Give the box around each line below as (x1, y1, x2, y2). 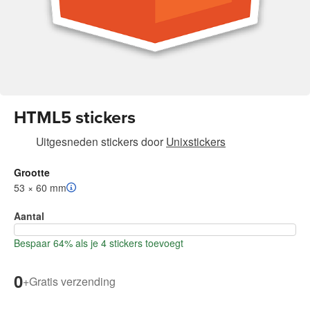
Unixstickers (166, 134, 226, 149)
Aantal (14, 209, 44, 224)
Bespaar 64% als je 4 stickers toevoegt (14, 236, 183, 250)
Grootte (14, 165, 50, 180)
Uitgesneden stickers (36, 134, 138, 149)
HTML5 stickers (14, 107, 136, 129)
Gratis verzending (29, 273, 116, 289)
